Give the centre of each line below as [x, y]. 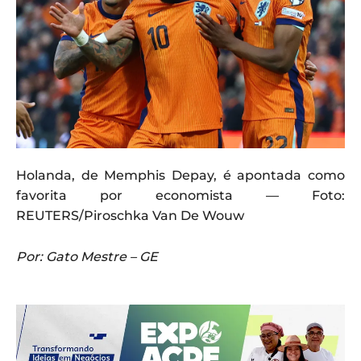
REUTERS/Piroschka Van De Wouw [130, 216]
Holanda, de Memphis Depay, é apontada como [180, 176]
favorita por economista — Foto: [180, 196]
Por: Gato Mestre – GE [87, 257]
